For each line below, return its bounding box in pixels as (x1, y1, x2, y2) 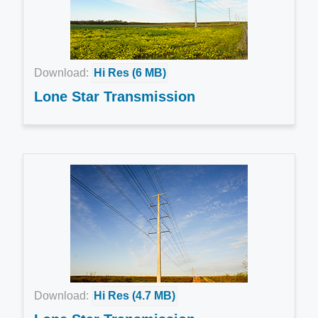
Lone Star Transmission (34, 89, 195, 104)
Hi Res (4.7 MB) (94, 290, 175, 302)
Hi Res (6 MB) (94, 67, 166, 79)
